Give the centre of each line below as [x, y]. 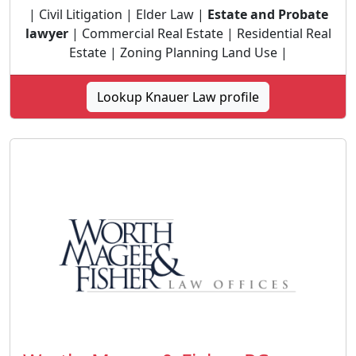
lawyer [46, 33]
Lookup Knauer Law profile [178, 97]
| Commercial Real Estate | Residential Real [199, 33]
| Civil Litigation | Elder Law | [118, 14]
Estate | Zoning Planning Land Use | [178, 52]
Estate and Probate [267, 14]
